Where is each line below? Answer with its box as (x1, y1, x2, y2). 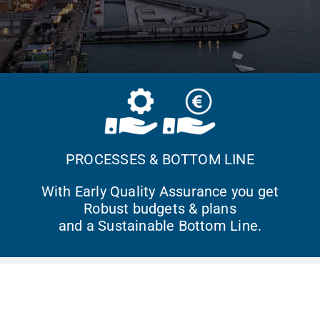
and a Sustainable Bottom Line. (58, 217, 262, 234)
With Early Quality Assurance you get (41, 183, 279, 200)
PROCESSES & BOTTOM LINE (66, 151, 254, 168)
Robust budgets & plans (84, 200, 236, 217)
